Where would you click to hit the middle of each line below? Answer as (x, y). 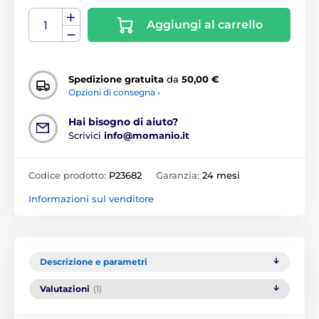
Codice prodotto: (69, 176)
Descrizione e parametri (94, 262)
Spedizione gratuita (116, 79)
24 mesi (221, 176)
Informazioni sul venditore (91, 199)
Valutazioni (65, 289)
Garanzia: (179, 176)
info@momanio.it (147, 136)
